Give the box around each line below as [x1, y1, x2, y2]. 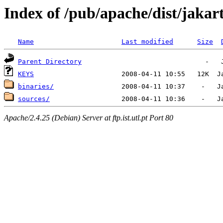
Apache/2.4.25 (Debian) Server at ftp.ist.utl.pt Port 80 [4, 113, 173, 122]
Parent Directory [18, 58, 82, 66]
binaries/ [18, 83, 54, 91]
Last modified [121, 38, 173, 46]
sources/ [18, 95, 50, 103]
